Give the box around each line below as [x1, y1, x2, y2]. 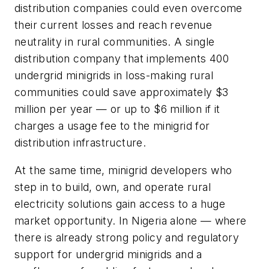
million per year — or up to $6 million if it [14, 102, 220, 115]
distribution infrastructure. [14, 136, 147, 149]
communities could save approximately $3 [14, 85, 229, 98]
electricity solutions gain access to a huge [14, 197, 226, 210]
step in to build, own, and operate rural [14, 180, 211, 193]
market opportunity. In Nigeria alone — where [14, 214, 247, 227]
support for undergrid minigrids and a [14, 247, 202, 261]
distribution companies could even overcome [14, 1, 243, 14]
